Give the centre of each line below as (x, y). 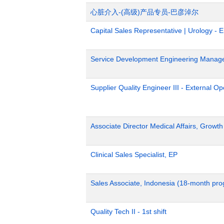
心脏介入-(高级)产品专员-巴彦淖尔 (144, 12)
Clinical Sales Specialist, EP (134, 154)
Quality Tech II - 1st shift (128, 211)
